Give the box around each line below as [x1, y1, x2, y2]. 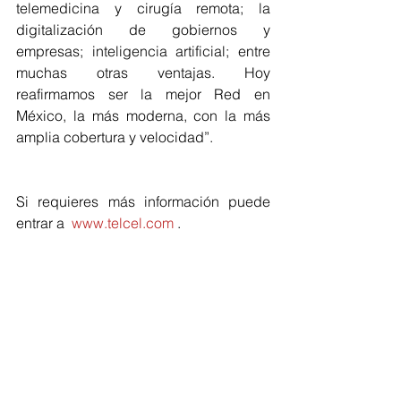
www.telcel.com [72, 213, 174, 232]
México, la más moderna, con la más [16, 106, 270, 124]
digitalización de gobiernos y [16, 20, 270, 38]
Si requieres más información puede [16, 192, 270, 210]
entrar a [16, 213, 72, 232]
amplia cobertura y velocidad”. [16, 127, 217, 146]
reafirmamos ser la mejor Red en [16, 84, 270, 103]
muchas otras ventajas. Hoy [16, 63, 270, 81]
